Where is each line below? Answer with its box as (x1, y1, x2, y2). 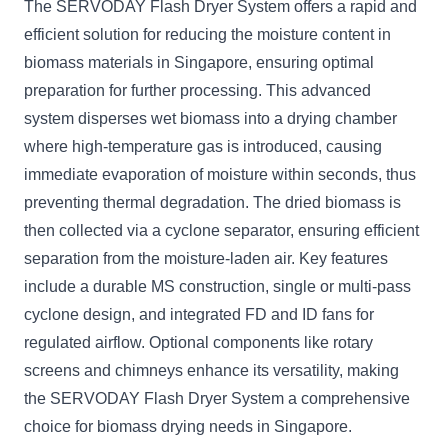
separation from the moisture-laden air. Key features (24, 250, 388, 267)
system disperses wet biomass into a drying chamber (24, 110, 397, 127)
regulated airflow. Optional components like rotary (24, 334, 373, 351)
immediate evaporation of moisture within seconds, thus (24, 166, 416, 183)
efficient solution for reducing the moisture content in (24, 26, 391, 43)
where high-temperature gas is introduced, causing (24, 138, 382, 155)
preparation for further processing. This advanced (24, 82, 371, 99)
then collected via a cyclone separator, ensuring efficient (24, 222, 419, 239)
